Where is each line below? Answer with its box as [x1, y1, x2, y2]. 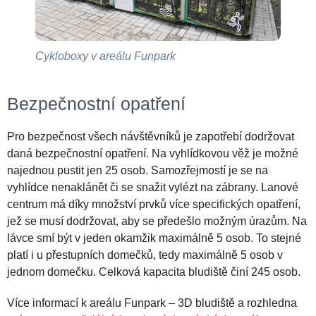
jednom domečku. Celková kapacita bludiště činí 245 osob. [7, 265, 300, 278]
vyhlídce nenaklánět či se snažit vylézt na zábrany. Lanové [7, 181, 298, 193]
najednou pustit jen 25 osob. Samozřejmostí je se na [7, 164, 268, 176]
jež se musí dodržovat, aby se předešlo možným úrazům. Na [7, 214, 307, 227]
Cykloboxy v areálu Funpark [35, 49, 176, 62]
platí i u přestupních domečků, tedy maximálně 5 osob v [7, 248, 283, 261]
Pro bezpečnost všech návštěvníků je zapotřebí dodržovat [7, 130, 294, 142]
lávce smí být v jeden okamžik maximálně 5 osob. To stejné [7, 231, 301, 244]
